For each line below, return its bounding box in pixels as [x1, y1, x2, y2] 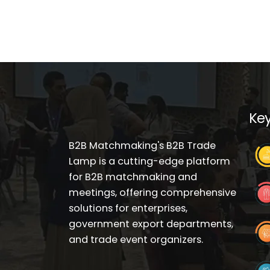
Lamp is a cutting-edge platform [69, 154, 230, 169]
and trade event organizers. [69, 233, 203, 247]
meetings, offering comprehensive [69, 186, 236, 200]
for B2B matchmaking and [69, 170, 197, 184]
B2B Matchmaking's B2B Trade [69, 139, 216, 153]
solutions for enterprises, [69, 201, 187, 216]
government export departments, [69, 217, 233, 231]
